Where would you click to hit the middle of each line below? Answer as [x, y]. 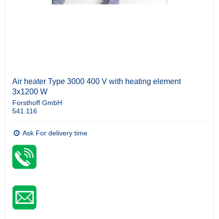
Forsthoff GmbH [37, 103]
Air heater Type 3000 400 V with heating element [97, 82]
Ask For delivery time [54, 133]
